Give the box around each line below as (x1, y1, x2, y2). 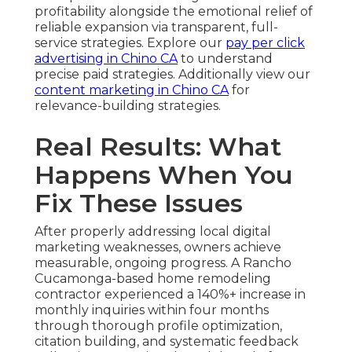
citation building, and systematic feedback (35, 334, 299, 350)
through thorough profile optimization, (35, 318, 282, 334)
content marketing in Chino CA (35, 82, 229, 98)
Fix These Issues (35, 188, 243, 219)
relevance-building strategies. (35, 98, 221, 114)
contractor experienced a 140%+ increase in (35, 287, 306, 302)
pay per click (225, 35, 305, 51)
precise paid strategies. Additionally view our (35, 67, 310, 82)
